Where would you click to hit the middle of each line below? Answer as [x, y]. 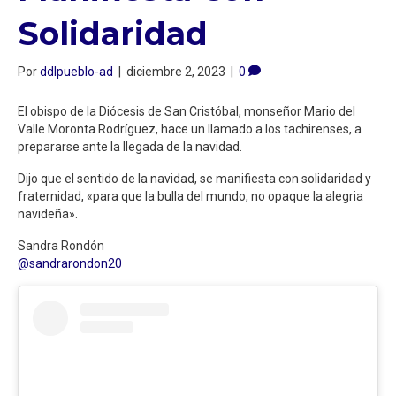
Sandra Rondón [61, 245]
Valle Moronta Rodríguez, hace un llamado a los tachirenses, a [190, 129]
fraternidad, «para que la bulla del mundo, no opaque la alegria [190, 196]
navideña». [48, 213]
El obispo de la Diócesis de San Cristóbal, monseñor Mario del [187, 111]
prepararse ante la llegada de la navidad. [130, 146]
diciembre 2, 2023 [176, 71]
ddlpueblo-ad [76, 71]
